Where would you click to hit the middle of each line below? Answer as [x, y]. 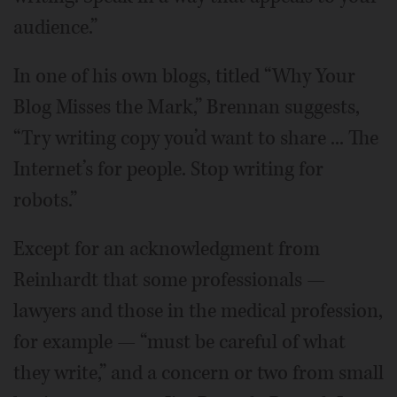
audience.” [55, 27]
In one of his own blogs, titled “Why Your [184, 76]
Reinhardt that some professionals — [169, 280]
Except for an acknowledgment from [167, 249]
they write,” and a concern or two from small [198, 373]
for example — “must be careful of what [179, 342]
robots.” [45, 200]
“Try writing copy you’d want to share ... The [196, 138]
